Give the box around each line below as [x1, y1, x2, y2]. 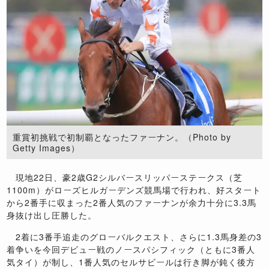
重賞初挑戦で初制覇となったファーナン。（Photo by [13, 131, 232, 144]
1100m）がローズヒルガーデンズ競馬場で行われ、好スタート [7, 184, 262, 196]
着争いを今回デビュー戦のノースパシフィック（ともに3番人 [7, 243, 256, 256]
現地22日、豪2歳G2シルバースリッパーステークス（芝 [7, 171, 243, 184]
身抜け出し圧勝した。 [7, 209, 97, 222]
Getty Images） [13, 142, 80, 154]
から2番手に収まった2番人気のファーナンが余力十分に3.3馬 [7, 196, 257, 209]
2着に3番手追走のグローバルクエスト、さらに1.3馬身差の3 [7, 231, 262, 243]
